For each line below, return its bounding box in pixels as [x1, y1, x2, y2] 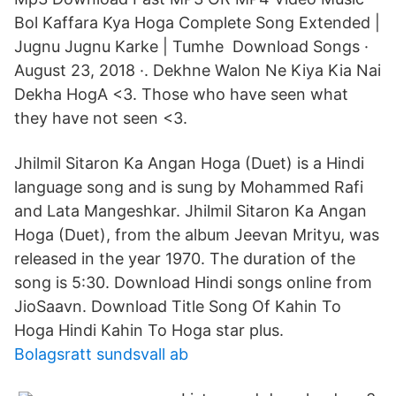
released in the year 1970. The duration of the [14, 249, 355, 268]
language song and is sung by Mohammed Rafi [14, 178, 363, 196]
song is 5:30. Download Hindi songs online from [14, 273, 372, 292]
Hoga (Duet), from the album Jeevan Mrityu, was [14, 225, 379, 244]
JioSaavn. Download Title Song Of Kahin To [14, 297, 341, 316]
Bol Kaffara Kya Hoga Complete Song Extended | [14, 13, 380, 32]
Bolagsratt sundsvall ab [14, 345, 188, 363]
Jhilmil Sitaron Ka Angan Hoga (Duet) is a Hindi [14, 154, 364, 172]
